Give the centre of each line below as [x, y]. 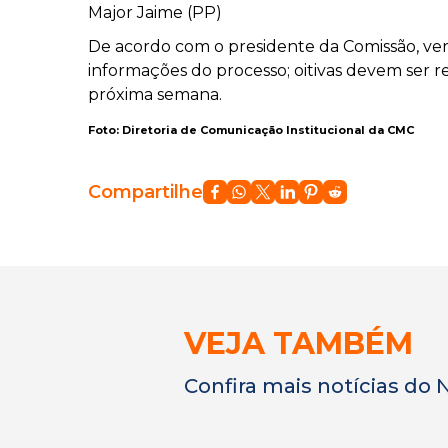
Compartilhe [145, 192]
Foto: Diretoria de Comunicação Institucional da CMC [251, 130]
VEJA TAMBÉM [298, 344]
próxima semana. [155, 95]
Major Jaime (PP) [155, 13]
